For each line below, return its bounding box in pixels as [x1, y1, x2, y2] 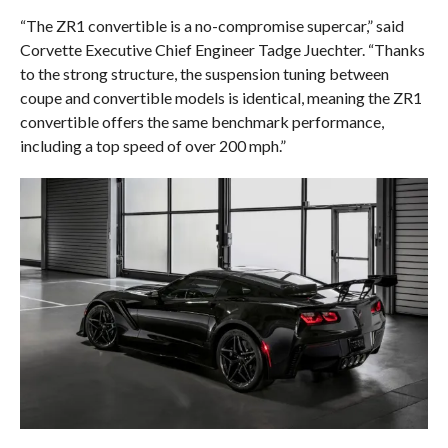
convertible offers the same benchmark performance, [19, 111, 384, 131]
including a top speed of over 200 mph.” [19, 135, 286, 155]
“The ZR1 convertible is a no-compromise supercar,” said [19, 15, 404, 35]
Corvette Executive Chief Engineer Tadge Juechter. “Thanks [19, 39, 425, 59]
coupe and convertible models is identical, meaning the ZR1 [19, 87, 422, 107]
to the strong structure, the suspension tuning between [19, 63, 389, 83]
